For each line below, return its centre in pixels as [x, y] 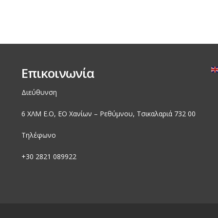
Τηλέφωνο [39, 135]
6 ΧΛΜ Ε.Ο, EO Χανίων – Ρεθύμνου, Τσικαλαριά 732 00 [109, 114]
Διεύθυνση [39, 92]
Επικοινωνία [58, 73]
